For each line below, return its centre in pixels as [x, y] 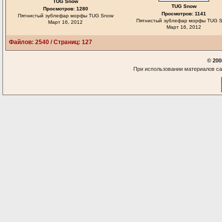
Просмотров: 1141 [184, 14]
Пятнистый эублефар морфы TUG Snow [65, 16]
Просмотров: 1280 [65, 9]
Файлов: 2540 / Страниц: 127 [51, 42]
